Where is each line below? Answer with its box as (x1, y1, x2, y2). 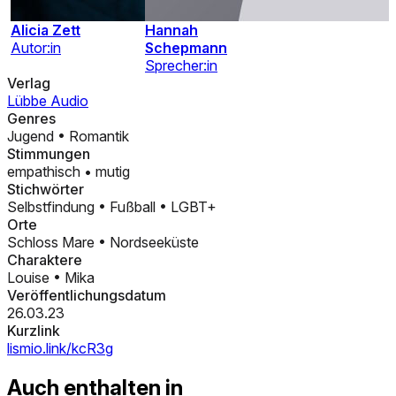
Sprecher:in (145, 57, 217, 75)
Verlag (7, 74, 50, 93)
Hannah (145, 21, 198, 40)
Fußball (110, 198, 159, 217)
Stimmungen (7, 145, 90, 164)
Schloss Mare (7, 233, 98, 252)
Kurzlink (7, 322, 60, 340)
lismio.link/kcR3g (7, 339, 113, 358)
